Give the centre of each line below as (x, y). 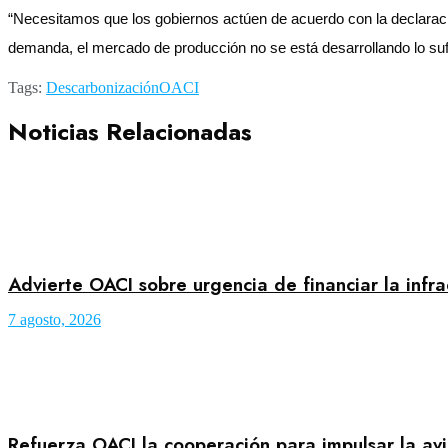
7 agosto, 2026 (54, 320)
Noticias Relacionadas (130, 131)
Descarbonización (102, 87)
